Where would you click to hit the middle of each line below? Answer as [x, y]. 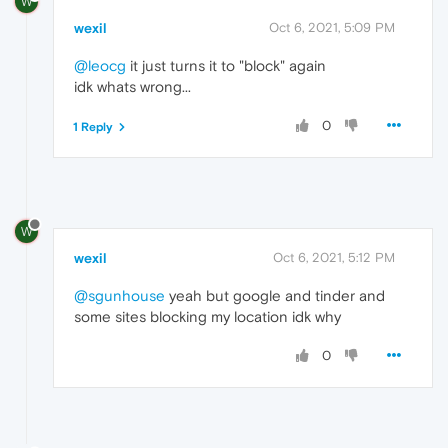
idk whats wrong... [132, 87]
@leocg [100, 66]
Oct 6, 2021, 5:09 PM [332, 28]
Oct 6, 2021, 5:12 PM [334, 258]
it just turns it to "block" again [226, 66]
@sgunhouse [119, 296]
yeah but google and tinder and [275, 296]
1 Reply [93, 127]
